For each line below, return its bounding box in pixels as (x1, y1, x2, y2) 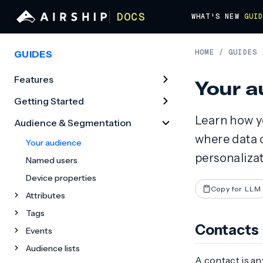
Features (14, 73, 53, 85)
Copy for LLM (211, 184, 262, 193)
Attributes (26, 190, 65, 201)
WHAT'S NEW (191, 12, 240, 21)
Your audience (26, 137, 82, 148)
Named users (26, 155, 77, 166)
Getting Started (14, 95, 84, 107)
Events (26, 225, 52, 236)
